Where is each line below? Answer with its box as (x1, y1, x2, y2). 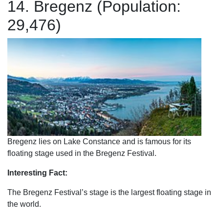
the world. (7, 200, 41, 208)
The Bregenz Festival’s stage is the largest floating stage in (7, 188, 211, 197)
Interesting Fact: (7, 169, 67, 177)
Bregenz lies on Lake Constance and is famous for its (7, 137, 191, 146)
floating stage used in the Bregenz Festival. (7, 149, 156, 157)
